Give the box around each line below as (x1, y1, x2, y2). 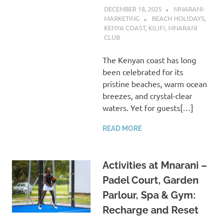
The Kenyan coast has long (102, 55, 196, 65)
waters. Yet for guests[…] (102, 103, 193, 113)
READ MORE (102, 124, 142, 133)
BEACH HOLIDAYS (151, 13, 205, 22)
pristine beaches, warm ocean (102, 79, 207, 89)
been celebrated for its (102, 67, 183, 77)
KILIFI (148, 23, 165, 32)
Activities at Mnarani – (102, 159, 207, 172)
